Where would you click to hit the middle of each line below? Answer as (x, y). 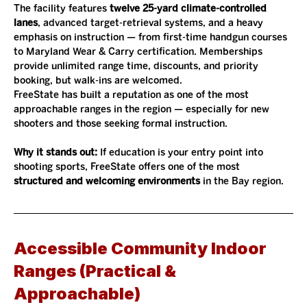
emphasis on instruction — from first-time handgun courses (152, 37)
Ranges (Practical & (97, 271)
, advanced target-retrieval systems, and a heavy (152, 23)
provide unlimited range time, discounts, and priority (137, 66)
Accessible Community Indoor (142, 248)
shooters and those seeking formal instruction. (121, 123)
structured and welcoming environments (107, 181)
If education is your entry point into (183, 152)
